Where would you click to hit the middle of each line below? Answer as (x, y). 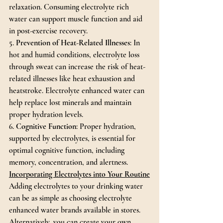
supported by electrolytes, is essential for (73, 138)
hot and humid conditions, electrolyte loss (75, 55)
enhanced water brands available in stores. (76, 210)
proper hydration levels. (46, 114)
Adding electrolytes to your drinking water (77, 186)
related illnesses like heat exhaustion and (73, 79)
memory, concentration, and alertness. (68, 162)
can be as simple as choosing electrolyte (71, 198)
